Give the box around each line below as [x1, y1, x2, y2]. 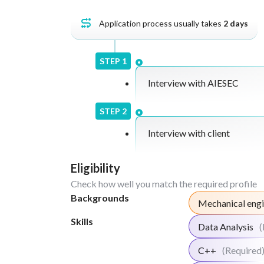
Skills [71, 216, 93, 227]
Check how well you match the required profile [71, 178, 257, 189]
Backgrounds [71, 192, 129, 203]
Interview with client [148, 127, 230, 138]
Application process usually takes [99, 18, 223, 28]
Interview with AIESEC [148, 77, 239, 88]
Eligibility [71, 161, 120, 175]
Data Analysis [198, 221, 253, 232]
